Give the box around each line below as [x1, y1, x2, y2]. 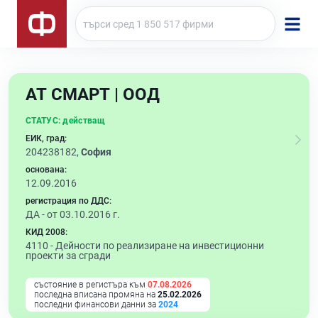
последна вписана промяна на [34, 290, 158, 300]
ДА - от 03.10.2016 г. [26, 209, 120, 220]
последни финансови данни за [34, 300, 158, 309]
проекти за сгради [26, 250, 111, 261]
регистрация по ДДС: [26, 196, 111, 206]
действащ [62, 116, 105, 126]
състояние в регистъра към [34, 280, 148, 290]
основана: [26, 165, 67, 175]
